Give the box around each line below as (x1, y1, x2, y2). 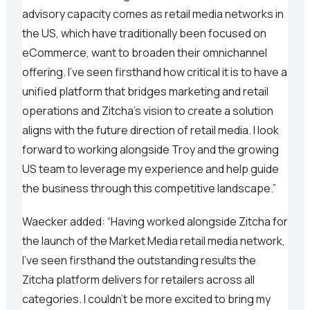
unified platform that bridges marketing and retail (22, 84, 268, 100)
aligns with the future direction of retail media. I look (22, 122, 279, 138)
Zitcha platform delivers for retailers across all (22, 272, 255, 288)
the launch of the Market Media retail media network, (22, 233, 285, 249)
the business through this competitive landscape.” (22, 181, 276, 197)
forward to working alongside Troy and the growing (22, 142, 279, 158)
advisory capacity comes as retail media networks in (22, 6, 284, 22)
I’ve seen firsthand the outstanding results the (22, 253, 256, 268)
